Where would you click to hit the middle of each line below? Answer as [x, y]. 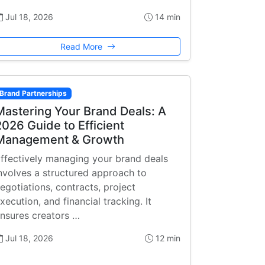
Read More [82, 46]
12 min [167, 238]
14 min [167, 17]
